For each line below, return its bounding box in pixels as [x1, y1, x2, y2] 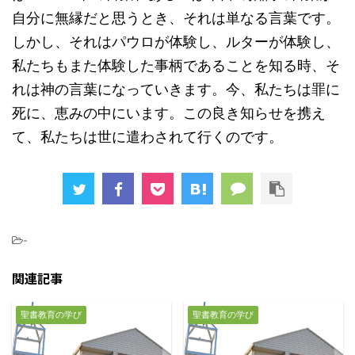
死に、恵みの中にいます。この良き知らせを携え [12, 105, 326, 121]
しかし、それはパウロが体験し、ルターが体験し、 [12, 33, 340, 50]
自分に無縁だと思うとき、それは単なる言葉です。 [12, 10, 340, 26]
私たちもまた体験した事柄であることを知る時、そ [12, 57, 340, 74]
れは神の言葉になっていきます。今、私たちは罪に [12, 81, 340, 97]
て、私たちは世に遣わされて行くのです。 [12, 128, 283, 145]
